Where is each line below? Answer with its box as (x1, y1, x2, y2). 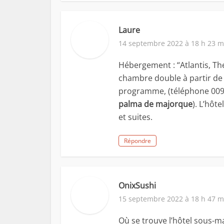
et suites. (118, 111, 152, 122)
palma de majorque (118, 98, 192, 109)
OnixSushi (118, 180, 156, 191)
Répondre (124, 136, 151, 145)
